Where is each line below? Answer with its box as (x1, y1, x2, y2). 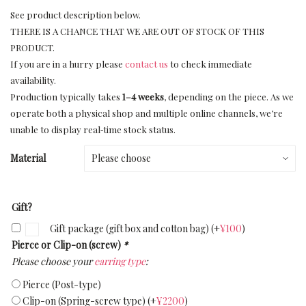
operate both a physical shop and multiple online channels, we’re (10, 107, 283, 119)
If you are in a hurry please (10, 58, 125, 70)
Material (10, 152, 46, 165)
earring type (94, 255, 145, 268)
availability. (10, 74, 56, 86)
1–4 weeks (122, 91, 164, 102)
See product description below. (10, 9, 141, 20)
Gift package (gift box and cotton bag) (48, 222, 211, 235)
